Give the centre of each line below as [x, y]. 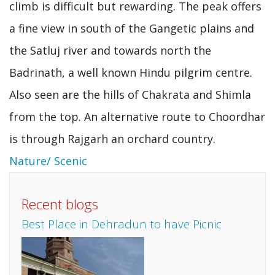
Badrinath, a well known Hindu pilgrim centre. [131, 72]
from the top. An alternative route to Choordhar [137, 116]
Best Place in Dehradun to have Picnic [122, 224]
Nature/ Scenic [48, 161]
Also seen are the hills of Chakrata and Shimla [130, 94]
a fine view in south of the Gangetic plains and [132, 28]
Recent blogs [60, 204]
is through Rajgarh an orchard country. [112, 138]
